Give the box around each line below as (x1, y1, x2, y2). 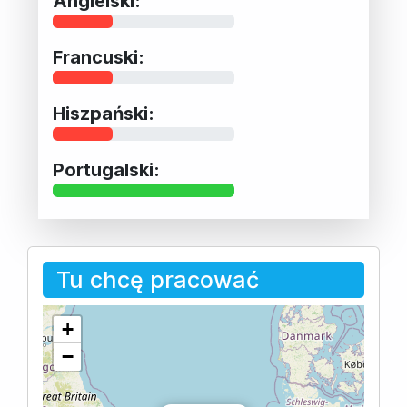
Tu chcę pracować (56, 265, 259, 293)
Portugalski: (53, 158, 160, 181)
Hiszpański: (53, 102, 154, 124)
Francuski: (53, 45, 144, 68)
